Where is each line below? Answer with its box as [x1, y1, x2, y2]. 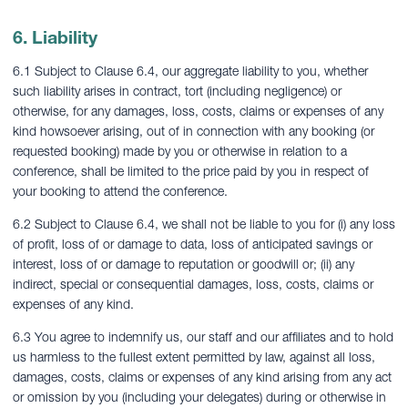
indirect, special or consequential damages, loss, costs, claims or [13, 276, 373, 292]
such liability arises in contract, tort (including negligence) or [13, 83, 342, 99]
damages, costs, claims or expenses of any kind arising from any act [13, 369, 392, 385]
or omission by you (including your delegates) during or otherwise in [13, 389, 386, 405]
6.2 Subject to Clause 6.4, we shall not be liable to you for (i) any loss [13, 216, 395, 232]
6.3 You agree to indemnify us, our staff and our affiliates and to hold [13, 329, 393, 345]
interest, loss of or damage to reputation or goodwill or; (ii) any [13, 256, 354, 272]
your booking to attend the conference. [13, 183, 228, 199]
